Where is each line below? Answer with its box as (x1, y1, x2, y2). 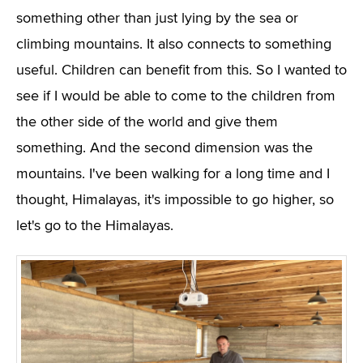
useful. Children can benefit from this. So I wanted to (16, 63, 347, 78)
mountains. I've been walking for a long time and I (16, 167, 330, 181)
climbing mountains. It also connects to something (16, 37, 331, 52)
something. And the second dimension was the (16, 141, 313, 156)
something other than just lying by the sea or (16, 11, 298, 26)
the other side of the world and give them (16, 115, 278, 130)
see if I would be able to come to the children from (16, 89, 335, 104)
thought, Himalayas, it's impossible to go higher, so (16, 193, 334, 207)
